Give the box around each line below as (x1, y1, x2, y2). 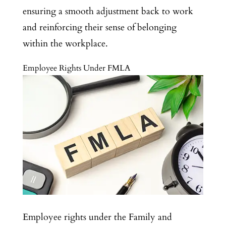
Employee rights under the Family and (22, 211, 172, 224)
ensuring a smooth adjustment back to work (22, 5, 193, 18)
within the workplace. (22, 37, 108, 50)
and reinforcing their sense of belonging (22, 21, 177, 34)
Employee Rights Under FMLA (22, 62, 130, 74)
